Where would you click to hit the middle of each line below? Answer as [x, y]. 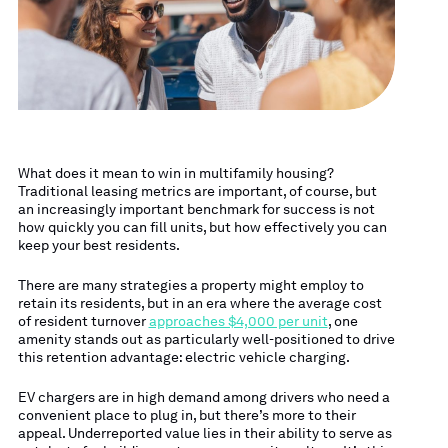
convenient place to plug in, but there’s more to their [186, 415]
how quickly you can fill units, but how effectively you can [202, 226]
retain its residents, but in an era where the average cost [199, 302]
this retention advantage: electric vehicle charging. [183, 356]
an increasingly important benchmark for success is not [196, 208]
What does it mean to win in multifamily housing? [175, 172]
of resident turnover [83, 320]
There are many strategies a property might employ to [190, 284]
